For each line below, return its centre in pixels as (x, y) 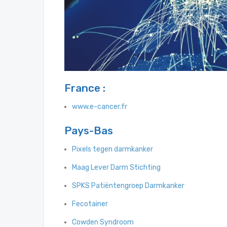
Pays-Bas (89, 131)
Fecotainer (90, 204)
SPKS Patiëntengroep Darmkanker (128, 186)
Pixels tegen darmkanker (112, 149)
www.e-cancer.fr (100, 107)
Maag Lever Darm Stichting (116, 168)
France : (85, 88)
